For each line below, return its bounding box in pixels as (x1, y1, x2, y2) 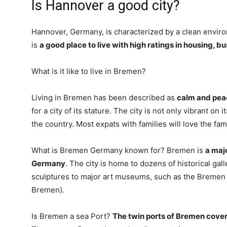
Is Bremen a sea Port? (31, 211, 112, 221)
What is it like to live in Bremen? (31, 66, 146, 76)
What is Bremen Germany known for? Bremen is (31, 145, 205, 155)
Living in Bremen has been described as (31, 93, 177, 102)
